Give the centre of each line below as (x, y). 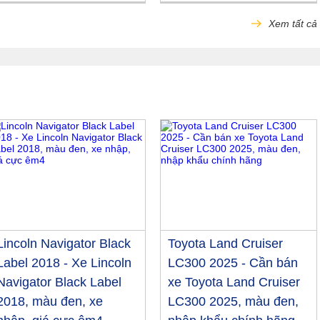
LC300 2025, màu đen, (233, 302)
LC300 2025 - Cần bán (233, 263)
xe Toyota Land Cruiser (234, 282)
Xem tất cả (291, 24)
